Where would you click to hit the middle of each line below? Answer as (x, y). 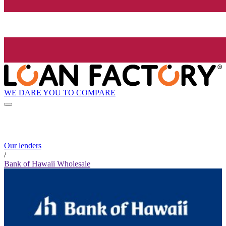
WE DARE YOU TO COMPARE (60, 92)
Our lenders (23, 146)
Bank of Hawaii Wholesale (47, 164)
